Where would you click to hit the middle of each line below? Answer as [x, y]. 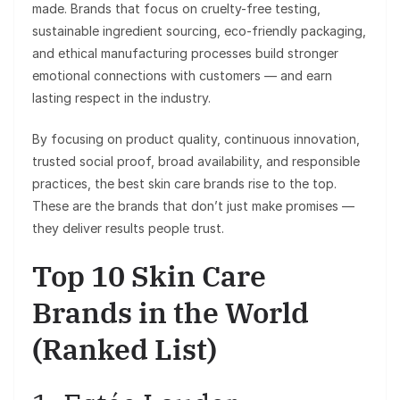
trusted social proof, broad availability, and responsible [196, 161]
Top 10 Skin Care [149, 275]
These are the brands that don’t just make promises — [193, 205]
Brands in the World [171, 312]
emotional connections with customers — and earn [182, 75]
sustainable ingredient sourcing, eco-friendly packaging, [199, 30]
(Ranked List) [125, 349]
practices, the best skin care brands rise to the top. [184, 183]
